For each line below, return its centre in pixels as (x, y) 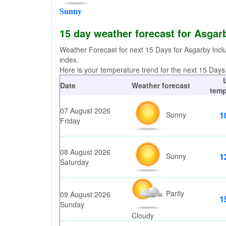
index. (69, 60)
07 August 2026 (85, 110)
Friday (70, 121)
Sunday (72, 204)
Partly (174, 193)
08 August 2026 (85, 152)
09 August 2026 (85, 194)
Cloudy (143, 215)
